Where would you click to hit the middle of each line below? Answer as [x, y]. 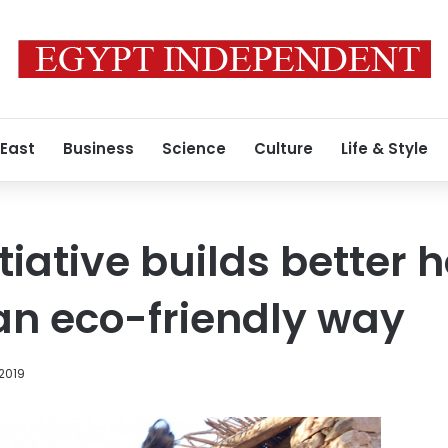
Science [194, 148]
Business [98, 148]
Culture [283, 148]
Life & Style [384, 148]
